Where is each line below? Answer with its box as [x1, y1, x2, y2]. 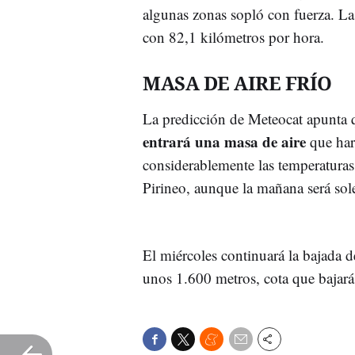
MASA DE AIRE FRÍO [143, 69, 332, 96]
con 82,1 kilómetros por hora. [143, 26, 324, 47]
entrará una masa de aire [143, 130, 306, 152]
